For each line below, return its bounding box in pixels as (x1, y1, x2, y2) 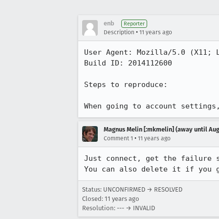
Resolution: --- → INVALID (82, 204, 155, 212)
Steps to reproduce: (84, 80, 168, 89)
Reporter (124, 21, 145, 27)
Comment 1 (104, 135, 133, 142)
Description (104, 29, 134, 36)
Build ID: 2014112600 (84, 59, 172, 67)
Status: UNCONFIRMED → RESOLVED (82, 186, 182, 193)
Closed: (82, 195, 105, 202)
